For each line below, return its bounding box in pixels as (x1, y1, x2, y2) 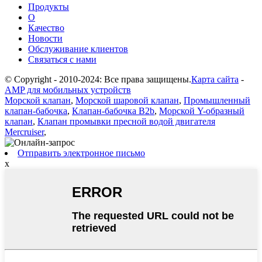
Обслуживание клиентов (28, 44, 128, 54)
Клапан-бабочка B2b (72, 106, 154, 116)
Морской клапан (5, 95, 71, 106)
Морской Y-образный (159, 106, 244, 116)
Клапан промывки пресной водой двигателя (37, 116, 215, 127)
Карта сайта (191, 74, 239, 85)
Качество (28, 23, 64, 33)
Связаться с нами (28, 54, 96, 65)
